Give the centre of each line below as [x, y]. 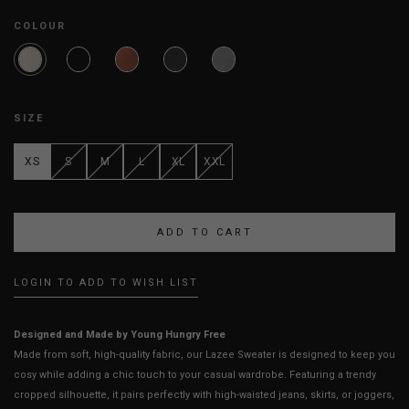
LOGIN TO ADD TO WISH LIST [106, 283]
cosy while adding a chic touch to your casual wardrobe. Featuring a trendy [195, 375]
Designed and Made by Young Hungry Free [120, 335]
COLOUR [40, 26]
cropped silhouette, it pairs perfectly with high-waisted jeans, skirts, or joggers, [204, 395]
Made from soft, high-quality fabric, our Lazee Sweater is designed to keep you [204, 355]
